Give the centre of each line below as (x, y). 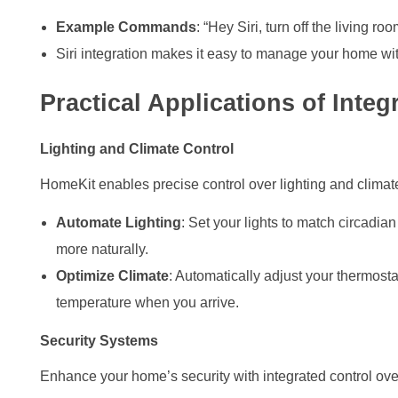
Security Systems (99, 340)
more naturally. (102, 249)
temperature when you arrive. (147, 302)
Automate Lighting (118, 222)
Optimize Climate (112, 275)
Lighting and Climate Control (137, 148)
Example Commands (126, 27)
